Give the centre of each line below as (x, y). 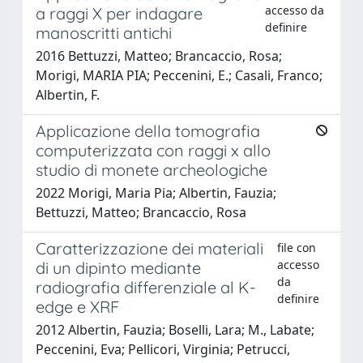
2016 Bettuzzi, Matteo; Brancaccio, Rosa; (159, 56)
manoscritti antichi (104, 32)
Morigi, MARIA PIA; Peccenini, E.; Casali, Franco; (179, 75)
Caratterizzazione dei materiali (149, 248)
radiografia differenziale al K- (146, 287)
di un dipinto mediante (118, 267)
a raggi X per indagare (119, 13)
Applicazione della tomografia (148, 130)
